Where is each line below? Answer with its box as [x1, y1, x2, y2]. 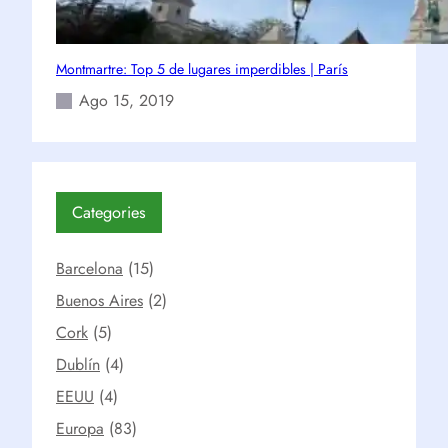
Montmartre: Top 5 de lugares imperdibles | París [56, 59, 348, 79]
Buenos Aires [56, 289, 143, 312]
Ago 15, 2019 [79, 89, 174, 112]
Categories [72, 200, 146, 224]
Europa [56, 417, 104, 440]
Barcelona [56, 257, 123, 280]
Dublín [56, 353, 100, 376]
